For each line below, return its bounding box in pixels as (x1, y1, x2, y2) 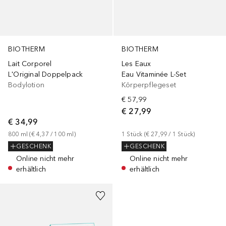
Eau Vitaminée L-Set (122, 70, 186, 79)
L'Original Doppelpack (8, 70, 83, 79)
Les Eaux (122, 60, 151, 69)
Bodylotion (8, 81, 44, 90)
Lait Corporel (8, 60, 52, 69)
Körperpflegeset (122, 81, 176, 90)
